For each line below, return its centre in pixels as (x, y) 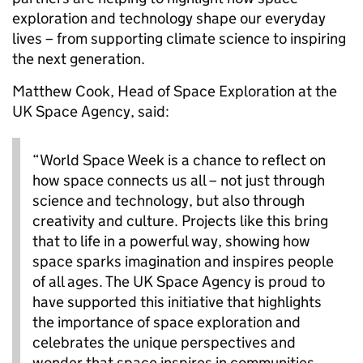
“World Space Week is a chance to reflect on (179, 160)
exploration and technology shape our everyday (169, 18)
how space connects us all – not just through (179, 180)
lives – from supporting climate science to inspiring (179, 38)
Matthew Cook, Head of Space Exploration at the (175, 91)
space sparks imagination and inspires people (183, 261)
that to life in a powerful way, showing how (171, 241)
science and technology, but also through (169, 200)
